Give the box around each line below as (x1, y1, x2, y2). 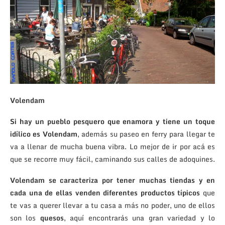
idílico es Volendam (10, 128, 77, 140)
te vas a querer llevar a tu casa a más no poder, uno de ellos (10, 199, 215, 211)
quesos (40, 211, 64, 223)
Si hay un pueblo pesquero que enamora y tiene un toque (10, 115, 215, 127)
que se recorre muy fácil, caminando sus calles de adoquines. (10, 153, 215, 165)
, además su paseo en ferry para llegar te (77, 128, 215, 140)
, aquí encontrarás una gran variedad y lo (63, 211, 215, 223)
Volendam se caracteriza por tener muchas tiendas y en (10, 174, 215, 186)
